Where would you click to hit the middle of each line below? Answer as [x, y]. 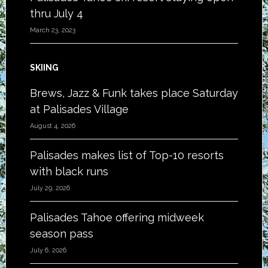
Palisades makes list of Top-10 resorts [127, 155]
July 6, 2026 [48, 250]
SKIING [44, 68]
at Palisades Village [79, 109]
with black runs [69, 171]
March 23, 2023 [52, 30]
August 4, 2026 [52, 126]
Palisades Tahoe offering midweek [117, 217]
